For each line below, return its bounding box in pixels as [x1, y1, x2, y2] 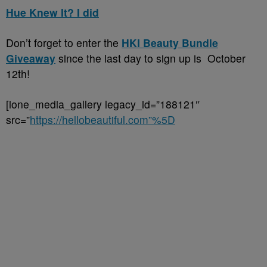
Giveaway [6, 51, 55, 66]
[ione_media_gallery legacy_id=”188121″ [6, 97, 200, 112]
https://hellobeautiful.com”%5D [30, 112, 175, 128]
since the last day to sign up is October [55, 51, 246, 66]
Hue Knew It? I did [6, 5, 99, 20]
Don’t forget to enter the [6, 35, 122, 51]
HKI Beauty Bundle [122, 35, 218, 51]
